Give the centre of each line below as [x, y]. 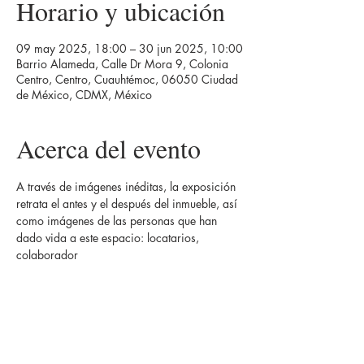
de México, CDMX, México [84, 95]
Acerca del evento [108, 148]
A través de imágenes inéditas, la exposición [128, 186]
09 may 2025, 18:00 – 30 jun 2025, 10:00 [130, 48]
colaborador [47, 255]
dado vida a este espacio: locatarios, [109, 238]
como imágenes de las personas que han [118, 221]
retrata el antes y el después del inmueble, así [128, 204]
